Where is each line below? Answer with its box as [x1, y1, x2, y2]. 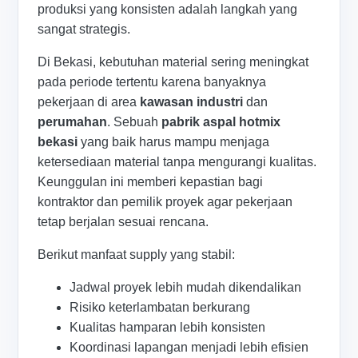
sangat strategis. [38, 22, 131, 36]
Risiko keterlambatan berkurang [70, 300, 251, 314]
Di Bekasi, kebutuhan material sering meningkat [38, 54, 309, 69]
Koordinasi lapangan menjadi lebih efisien [70, 340, 309, 354]
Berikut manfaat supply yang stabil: [38, 247, 236, 261]
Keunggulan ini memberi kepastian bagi [38, 174, 264, 189]
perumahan [38, 114, 108, 129]
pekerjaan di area [38, 94, 141, 109]
